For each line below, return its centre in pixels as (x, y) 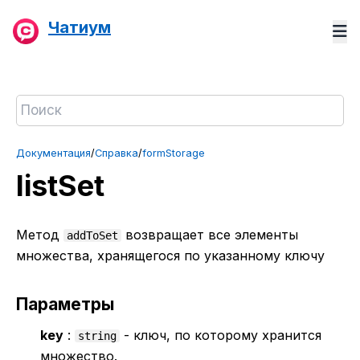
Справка (117, 153)
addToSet (92, 235)
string (97, 336)
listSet (60, 186)
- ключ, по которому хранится (221, 335)
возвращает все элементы (210, 234)
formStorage (174, 153)
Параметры (65, 304)
